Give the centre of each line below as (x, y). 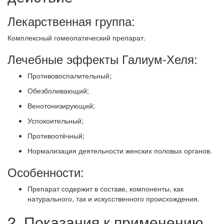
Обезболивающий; (58, 91)
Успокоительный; (55, 121)
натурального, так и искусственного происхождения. (113, 199)
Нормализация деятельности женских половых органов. (120, 151)
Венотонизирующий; (61, 106)
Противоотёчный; (56, 136)
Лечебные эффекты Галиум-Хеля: (102, 59)
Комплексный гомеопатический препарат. (76, 38)
